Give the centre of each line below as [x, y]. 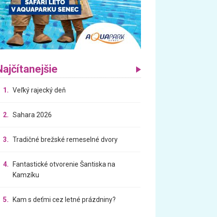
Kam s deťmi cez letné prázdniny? [64, 199]
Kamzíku [26, 175]
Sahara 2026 [32, 115]
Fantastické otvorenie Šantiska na [64, 164]
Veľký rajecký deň [39, 90]
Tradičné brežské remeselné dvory [65, 139]
